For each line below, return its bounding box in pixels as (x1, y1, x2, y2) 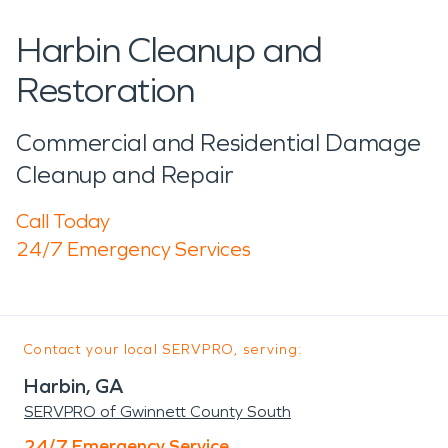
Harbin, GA (24, 373, 124, 398)
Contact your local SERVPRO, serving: (24, 340, 303, 358)
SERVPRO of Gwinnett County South (24, 401, 291, 421)
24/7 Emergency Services (16, 236, 251, 261)
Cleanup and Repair (16, 160, 234, 189)
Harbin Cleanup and (16, 28, 323, 72)
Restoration (16, 68, 195, 112)
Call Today (16, 208, 110, 233)
